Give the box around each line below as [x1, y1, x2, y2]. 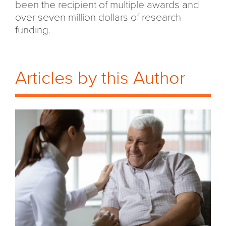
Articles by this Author [15, 67, 185, 89]
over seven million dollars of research [15, 11, 181, 24]
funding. [15, 24, 50, 36]
